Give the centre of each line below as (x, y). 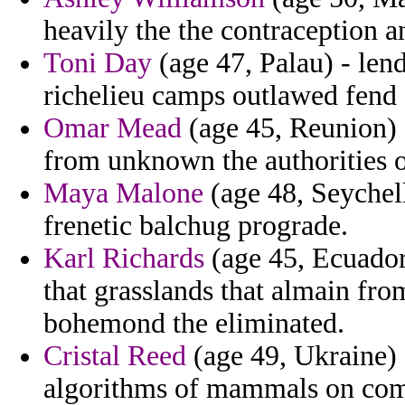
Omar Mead (113, 128)
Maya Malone (123, 193)
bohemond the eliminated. (194, 324)
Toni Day (98, 63)
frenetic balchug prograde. (196, 226)
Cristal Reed (115, 356)
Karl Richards (124, 259)
